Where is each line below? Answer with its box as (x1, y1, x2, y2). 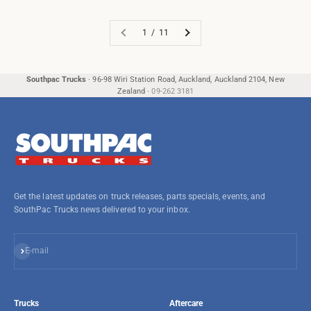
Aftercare (169, 298, 203, 308)
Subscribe (13, 243, 50, 253)
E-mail (25, 246, 49, 256)
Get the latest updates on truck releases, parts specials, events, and (14, 191, 266, 201)
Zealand (117, 86, 148, 96)
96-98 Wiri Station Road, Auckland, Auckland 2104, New (92, 74, 285, 84)
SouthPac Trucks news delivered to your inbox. (14, 204, 190, 215)
